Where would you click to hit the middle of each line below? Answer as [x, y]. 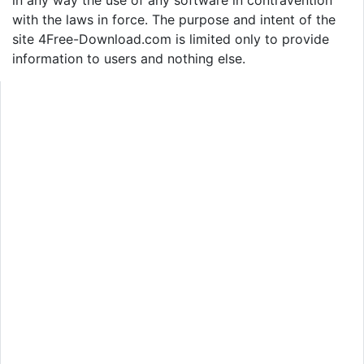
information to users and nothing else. [129, 58]
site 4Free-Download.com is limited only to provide [171, 39]
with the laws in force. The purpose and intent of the [174, 19]
